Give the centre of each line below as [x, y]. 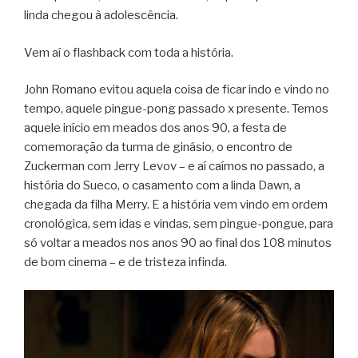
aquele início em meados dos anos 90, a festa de [155, 128]
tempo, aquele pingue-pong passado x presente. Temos [176, 109]
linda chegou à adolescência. [101, 16]
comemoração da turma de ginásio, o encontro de [158, 147]
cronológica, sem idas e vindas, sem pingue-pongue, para [179, 224]
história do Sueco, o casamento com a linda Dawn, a [162, 186]
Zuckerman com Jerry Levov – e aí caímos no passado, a [174, 167]
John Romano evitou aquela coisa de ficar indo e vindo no [177, 90]
